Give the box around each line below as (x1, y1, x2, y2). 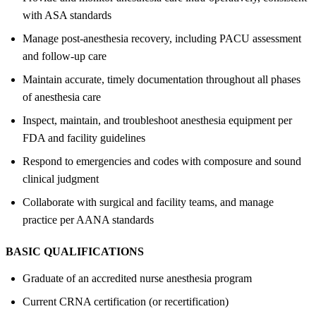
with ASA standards (23, 8, 111, 21)
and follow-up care (23, 49, 107, 62)
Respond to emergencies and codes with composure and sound (23, 154, 301, 167)
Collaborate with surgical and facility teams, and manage (23, 195, 274, 208)
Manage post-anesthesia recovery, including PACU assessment (23, 32, 301, 44)
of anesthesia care (23, 90, 101, 103)
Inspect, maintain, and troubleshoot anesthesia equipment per (23, 114, 292, 126)
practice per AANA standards (23, 213, 154, 226)
